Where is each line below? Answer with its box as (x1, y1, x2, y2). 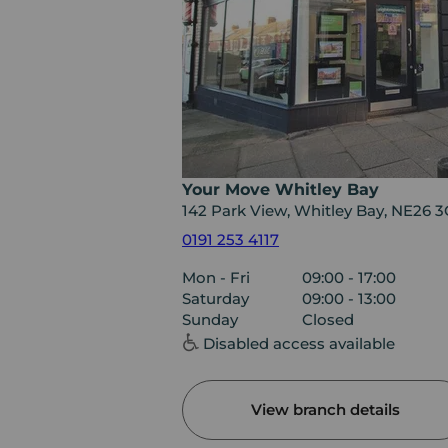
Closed (302, 310, 354, 330)
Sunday (182, 310, 238, 330)
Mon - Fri (182, 268, 250, 288)
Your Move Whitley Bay (182, 179, 379, 200)
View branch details (251, 399, 400, 419)
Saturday (182, 289, 249, 309)
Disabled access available (203, 334, 395, 354)
